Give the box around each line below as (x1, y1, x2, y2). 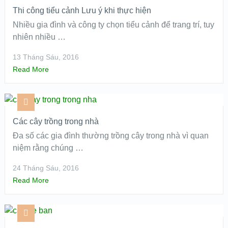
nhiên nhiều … (12, 33, 66, 41)
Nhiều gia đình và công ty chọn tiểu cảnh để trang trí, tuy (12, 20, 214, 29)
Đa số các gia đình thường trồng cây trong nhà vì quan (12, 131, 209, 140)
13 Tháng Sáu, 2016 (12, 53, 79, 61)
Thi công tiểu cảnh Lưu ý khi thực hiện (12, 6, 151, 15)
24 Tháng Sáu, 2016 (12, 164, 79, 172)
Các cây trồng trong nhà (12, 117, 99, 126)
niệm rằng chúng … (12, 144, 83, 152)
